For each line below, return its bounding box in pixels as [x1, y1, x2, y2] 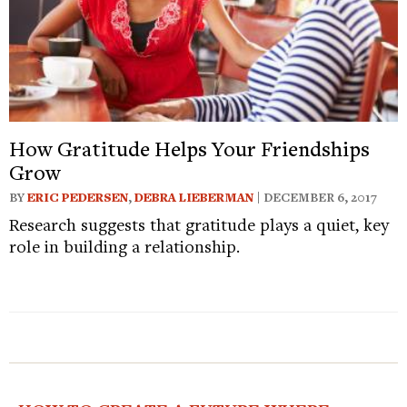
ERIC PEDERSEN [27, 189, 128, 206]
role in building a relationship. [9, 234, 240, 258]
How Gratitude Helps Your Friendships [9, 134, 370, 163]
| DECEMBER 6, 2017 [253, 189, 377, 206]
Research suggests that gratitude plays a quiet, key [9, 213, 389, 236]
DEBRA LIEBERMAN [134, 189, 253, 206]
